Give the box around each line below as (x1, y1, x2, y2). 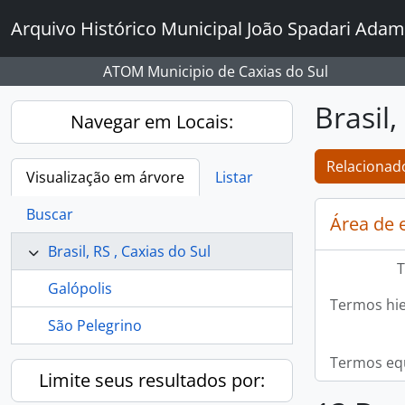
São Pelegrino (48, 316, 142, 335)
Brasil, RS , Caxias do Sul (48, 241, 211, 261)
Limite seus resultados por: (39, 368, 265, 392)
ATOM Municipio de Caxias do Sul (103, 61, 328, 81)
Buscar (26, 204, 73, 224)
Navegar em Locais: (71, 109, 233, 134)
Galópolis (48, 278, 112, 298)
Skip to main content (7, 5, 132, 22)
